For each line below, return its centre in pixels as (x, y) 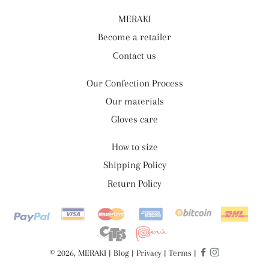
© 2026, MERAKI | (82, 252)
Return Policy (134, 183)
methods (32, 226)
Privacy (149, 252)
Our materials (134, 101)
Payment (32, 211)
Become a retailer (134, 37)
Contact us (134, 55)
